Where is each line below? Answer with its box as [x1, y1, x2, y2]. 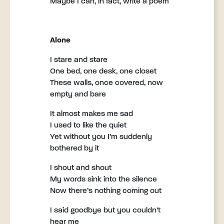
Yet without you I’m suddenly [50, 133, 152, 141]
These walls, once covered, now [50, 79, 163, 87]
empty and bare [50, 90, 106, 98]
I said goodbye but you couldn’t [50, 206, 160, 214]
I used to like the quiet [50, 121, 126, 129]
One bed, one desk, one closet [50, 67, 156, 75]
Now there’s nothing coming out [50, 187, 161, 195]
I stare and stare [50, 56, 107, 64]
